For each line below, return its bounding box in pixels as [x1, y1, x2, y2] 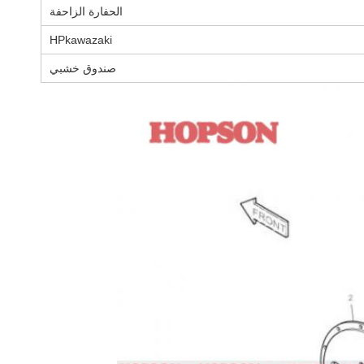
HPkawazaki [50, 33, 112, 47]
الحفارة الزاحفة [50, 5, 123, 19]
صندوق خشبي [50, 62, 116, 76]
